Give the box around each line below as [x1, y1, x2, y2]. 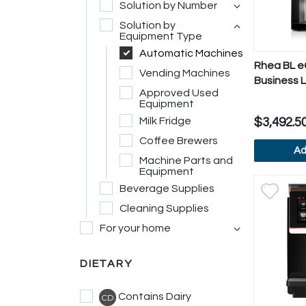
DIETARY [80, 258, 133, 269]
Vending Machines [139, 68, 230, 79]
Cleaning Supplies [120, 203, 209, 214]
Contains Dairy [118, 291, 191, 302]
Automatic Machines [139, 48, 243, 59]
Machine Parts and [139, 155, 233, 166]
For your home [100, 223, 171, 234]
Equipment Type [120, 31, 202, 42]
